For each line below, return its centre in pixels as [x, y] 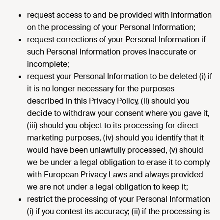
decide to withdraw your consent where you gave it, [118, 113]
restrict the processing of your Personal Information [119, 199]
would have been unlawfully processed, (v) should [115, 150]
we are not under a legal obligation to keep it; [108, 187]
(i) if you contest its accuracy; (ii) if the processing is [118, 211]
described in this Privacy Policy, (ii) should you [108, 101]
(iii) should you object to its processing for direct [113, 125]
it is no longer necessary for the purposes [101, 89]
